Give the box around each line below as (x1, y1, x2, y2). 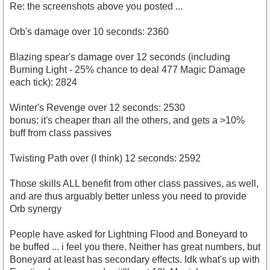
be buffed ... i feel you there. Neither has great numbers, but (10, 242, 260, 253)
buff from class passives (10, 128, 111, 139)
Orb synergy (10, 204, 61, 215)
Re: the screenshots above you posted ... (10, 1, 183, 12)
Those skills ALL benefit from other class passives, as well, (10, 178, 259, 189)
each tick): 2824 (10, 77, 77, 88)
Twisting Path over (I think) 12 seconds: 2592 (10, 153, 201, 164)
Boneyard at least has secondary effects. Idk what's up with (10, 254, 260, 265)
